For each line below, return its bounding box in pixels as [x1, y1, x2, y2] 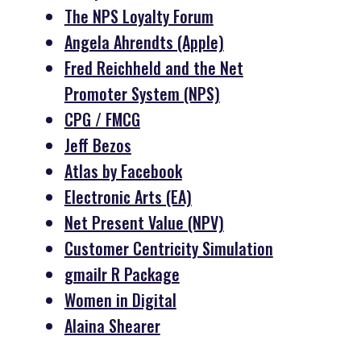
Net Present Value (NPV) [64, 210, 224, 234]
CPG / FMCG [64, 106, 140, 131]
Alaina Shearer [64, 313, 160, 338]
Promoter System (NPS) [64, 81, 220, 106]
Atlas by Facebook [64, 158, 182, 183]
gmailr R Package [64, 261, 180, 286]
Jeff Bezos [64, 132, 131, 157]
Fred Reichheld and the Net [64, 55, 243, 80]
